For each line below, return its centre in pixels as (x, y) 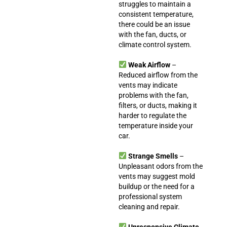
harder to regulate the (153, 115)
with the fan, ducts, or (153, 34)
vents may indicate (148, 85)
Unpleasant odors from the (161, 166)
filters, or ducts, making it (158, 105)
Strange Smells (153, 156)
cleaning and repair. (149, 206)
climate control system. (155, 44)
